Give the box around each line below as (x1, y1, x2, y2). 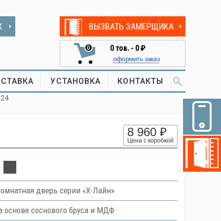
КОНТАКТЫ (117, 76, 164, 86)
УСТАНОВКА (50, 76, 101, 86)
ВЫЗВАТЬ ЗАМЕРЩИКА (88, 21, 174, 32)
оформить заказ (112, 55, 159, 63)
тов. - (113, 43, 136, 53)
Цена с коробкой (127, 137, 174, 144)
